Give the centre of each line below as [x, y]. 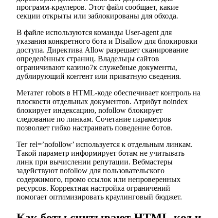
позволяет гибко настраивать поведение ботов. [94, 128]
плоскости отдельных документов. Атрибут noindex [102, 102]
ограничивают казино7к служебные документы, [97, 68]
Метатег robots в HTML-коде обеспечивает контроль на [108, 93]
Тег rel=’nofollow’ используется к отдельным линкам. [104, 145]
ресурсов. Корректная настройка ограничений [93, 188]
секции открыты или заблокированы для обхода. [97, 16]
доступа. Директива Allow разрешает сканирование [102, 50]
